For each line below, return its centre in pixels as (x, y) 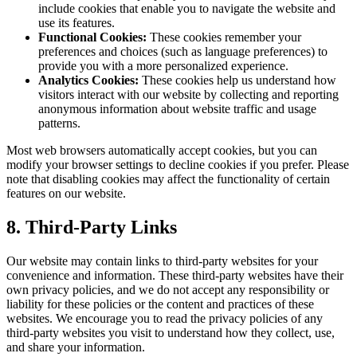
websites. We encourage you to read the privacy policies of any (165, 319)
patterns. (59, 124)
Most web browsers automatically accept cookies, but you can (162, 151)
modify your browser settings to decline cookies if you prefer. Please (178, 165)
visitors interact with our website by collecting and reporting (188, 95)
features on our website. (66, 194)
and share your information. (76, 347)
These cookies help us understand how (237, 80)
